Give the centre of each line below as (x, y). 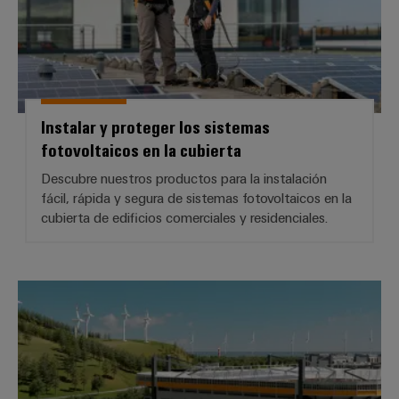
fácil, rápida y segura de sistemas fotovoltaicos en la (196, 198)
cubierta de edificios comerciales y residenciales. (184, 218)
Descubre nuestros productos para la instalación (184, 179)
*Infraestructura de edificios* (286, 293)
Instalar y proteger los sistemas (155, 126)
